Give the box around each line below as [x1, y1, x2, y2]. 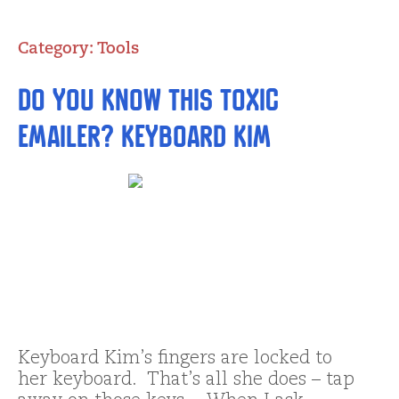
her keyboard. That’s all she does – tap [18, 371, 354, 390]
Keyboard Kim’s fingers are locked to [18, 350, 332, 369]
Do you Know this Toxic [18, 83, 279, 118]
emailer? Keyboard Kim [18, 119, 271, 154]
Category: [18, 41, 97, 57]
